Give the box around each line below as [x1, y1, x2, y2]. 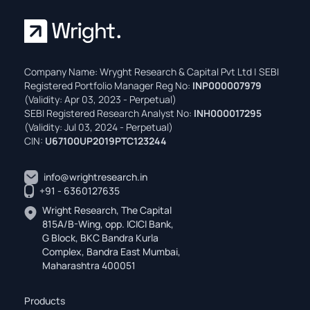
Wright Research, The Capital [42, 203, 172, 217]
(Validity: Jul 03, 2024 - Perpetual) [24, 120, 173, 134]
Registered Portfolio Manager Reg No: [24, 79, 192, 93]
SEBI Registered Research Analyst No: [24, 107, 194, 120]
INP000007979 [192, 79, 262, 93]
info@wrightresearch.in [44, 170, 147, 184]
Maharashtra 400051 [42, 259, 136, 273]
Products [24, 294, 65, 308]
